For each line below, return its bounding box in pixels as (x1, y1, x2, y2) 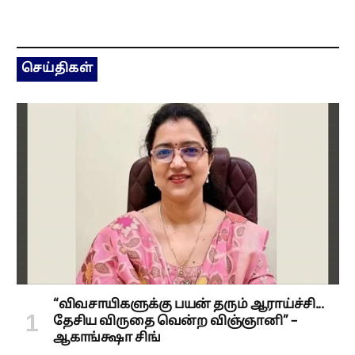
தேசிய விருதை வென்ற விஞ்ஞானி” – (53, 314, 297, 330)
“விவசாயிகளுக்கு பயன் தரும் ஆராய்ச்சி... (53, 297, 324, 314)
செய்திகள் (21, 61, 94, 78)
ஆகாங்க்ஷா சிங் (53, 330, 161, 347)
